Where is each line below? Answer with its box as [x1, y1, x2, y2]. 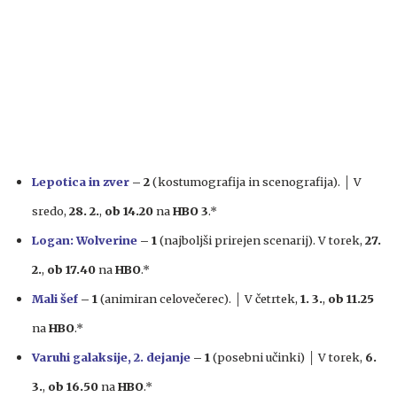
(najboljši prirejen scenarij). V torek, [157, 232, 365, 247]
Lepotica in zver [32, 174, 129, 189]
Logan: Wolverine [32, 232, 137, 247]
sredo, [32, 203, 69, 218]
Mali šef [32, 291, 78, 306]
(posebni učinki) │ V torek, [210, 349, 365, 364]
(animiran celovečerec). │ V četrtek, [97, 291, 300, 306]
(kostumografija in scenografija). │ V [150, 174, 362, 189]
